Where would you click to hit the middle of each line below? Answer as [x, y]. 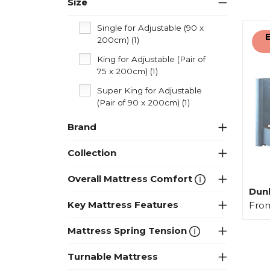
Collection [92, 152]
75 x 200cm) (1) [127, 71]
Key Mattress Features [123, 204]
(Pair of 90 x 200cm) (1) [143, 102]
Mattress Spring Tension [128, 230]
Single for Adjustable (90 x [150, 27]
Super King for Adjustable [149, 90]
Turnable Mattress [113, 256]
